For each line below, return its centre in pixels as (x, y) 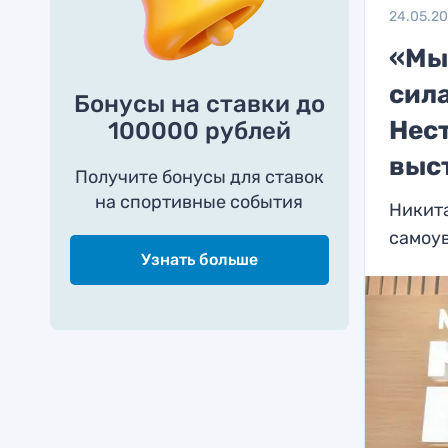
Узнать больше (199, 259)
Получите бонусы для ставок (199, 177)
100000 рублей (199, 131)
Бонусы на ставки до (199, 104)
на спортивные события (199, 202)
